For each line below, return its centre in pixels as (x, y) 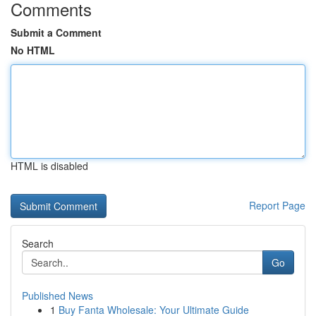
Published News (57, 296)
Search (38, 243)
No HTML (33, 50)
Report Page (277, 205)
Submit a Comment (56, 32)
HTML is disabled (49, 166)
